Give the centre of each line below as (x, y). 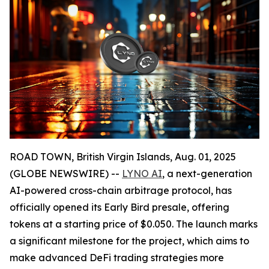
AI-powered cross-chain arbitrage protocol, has (121, 190)
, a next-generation (207, 173)
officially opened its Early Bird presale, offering (119, 207)
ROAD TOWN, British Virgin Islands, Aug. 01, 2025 (123, 156)
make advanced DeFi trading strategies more (117, 257)
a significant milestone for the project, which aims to (129, 240)
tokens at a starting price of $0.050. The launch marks (134, 224)
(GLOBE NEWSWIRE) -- (66, 173)
